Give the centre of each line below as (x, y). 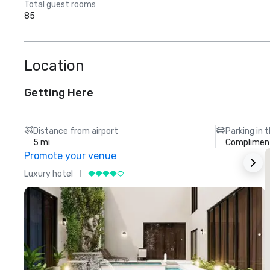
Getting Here (59, 93)
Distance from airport (76, 131)
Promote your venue (70, 156)
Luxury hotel (49, 174)
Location (54, 66)
